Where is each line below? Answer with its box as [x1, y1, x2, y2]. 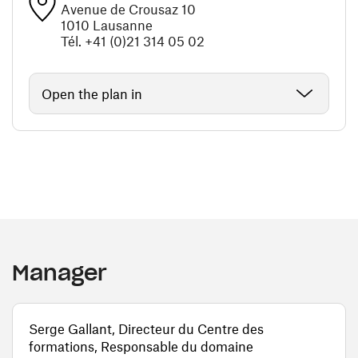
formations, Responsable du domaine [29, 338, 253, 354]
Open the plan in [42, 86, 142, 101]
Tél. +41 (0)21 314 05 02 [61, 33, 205, 49]
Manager [12, 259, 107, 286]
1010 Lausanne [61, 17, 153, 33]
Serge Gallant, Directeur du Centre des [29, 320, 264, 336]
